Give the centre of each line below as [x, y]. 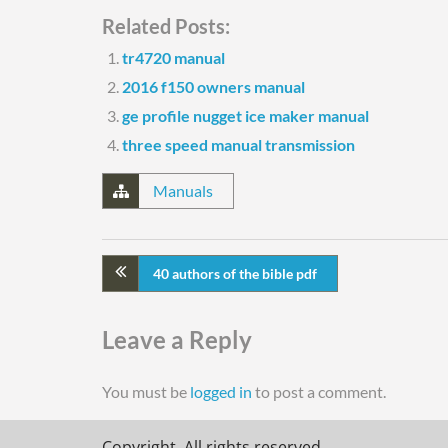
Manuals [183, 190]
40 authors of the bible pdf [235, 273]
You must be [146, 391]
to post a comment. [319, 391]
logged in [221, 391]
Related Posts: [166, 26]
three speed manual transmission [238, 144]
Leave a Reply [177, 339]
